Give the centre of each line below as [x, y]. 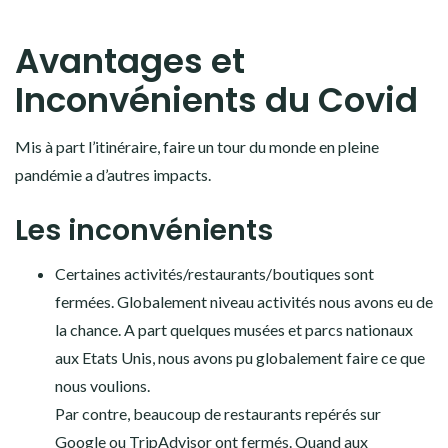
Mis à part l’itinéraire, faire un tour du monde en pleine [197, 147]
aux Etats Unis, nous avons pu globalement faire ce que [240, 358]
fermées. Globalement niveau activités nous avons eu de [244, 302]
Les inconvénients [144, 231]
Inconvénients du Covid [216, 100]
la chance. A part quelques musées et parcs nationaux [234, 330]
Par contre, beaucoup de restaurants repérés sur [218, 414]
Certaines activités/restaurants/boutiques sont [214, 274]
